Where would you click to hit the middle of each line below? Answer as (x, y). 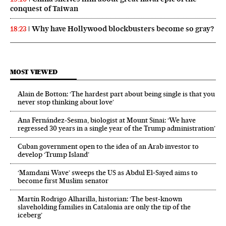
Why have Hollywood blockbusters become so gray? (124, 29)
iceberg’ (30, 215)
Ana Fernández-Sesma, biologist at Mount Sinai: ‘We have (107, 120)
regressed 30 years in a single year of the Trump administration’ (117, 128)
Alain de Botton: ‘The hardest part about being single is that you (116, 94)
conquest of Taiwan (44, 9)
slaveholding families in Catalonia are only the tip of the (104, 207)
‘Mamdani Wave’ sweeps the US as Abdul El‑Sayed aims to (108, 173)
